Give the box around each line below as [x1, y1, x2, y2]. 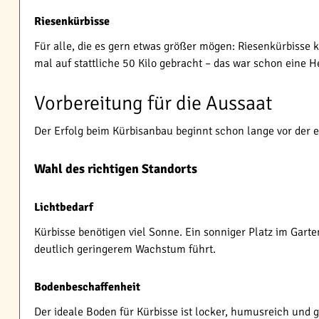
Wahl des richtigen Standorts [34, 161, 197, 177]
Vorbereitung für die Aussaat [34, 91, 272, 115]
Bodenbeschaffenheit [34, 280, 140, 294]
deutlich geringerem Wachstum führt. [34, 242, 216, 256]
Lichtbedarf [34, 200, 93, 214]
